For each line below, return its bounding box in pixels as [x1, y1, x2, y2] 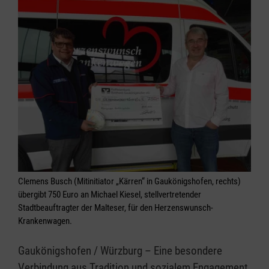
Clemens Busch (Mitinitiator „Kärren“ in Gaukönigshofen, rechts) [18, 176, 241, 187]
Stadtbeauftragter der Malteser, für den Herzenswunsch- [18, 202, 213, 213]
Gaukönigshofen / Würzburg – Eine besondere [18, 244, 222, 258]
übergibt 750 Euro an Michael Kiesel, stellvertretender [18, 189, 201, 200]
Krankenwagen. [18, 216, 72, 226]
